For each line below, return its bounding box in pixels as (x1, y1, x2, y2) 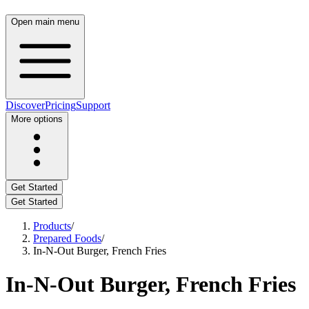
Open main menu (11, 17, 79, 27)
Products (33, 220, 71, 232)
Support (76, 99, 110, 111)
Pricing (45, 99, 76, 111)
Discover (6, 99, 45, 111)
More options (11, 114, 63, 124)
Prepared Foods (33, 232, 101, 244)
